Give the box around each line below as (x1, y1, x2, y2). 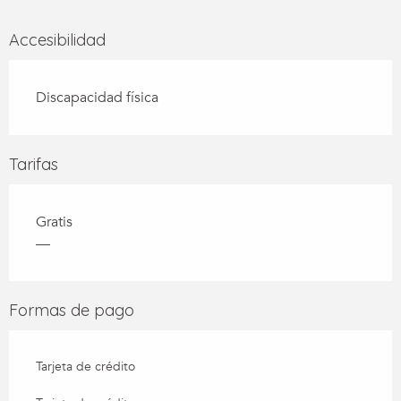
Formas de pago (9, 300, 134, 321)
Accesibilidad (9, 30, 106, 51)
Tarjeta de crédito (36, 358, 135, 376)
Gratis (36, 212, 73, 233)
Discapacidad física (36, 88, 158, 108)
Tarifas (9, 154, 58, 175)
